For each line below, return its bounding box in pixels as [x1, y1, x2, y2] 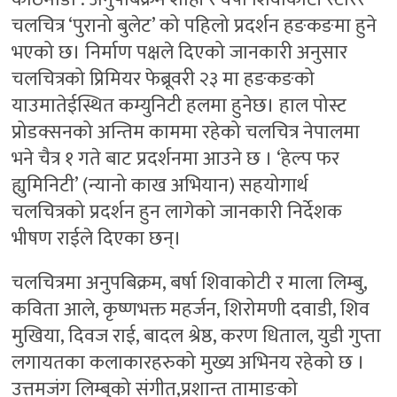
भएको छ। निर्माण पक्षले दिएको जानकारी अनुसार [12, 35, 348, 69]
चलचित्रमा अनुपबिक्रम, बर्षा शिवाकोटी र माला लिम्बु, [12, 266, 368, 300]
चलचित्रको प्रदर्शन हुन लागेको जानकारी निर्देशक [12, 195, 343, 229]
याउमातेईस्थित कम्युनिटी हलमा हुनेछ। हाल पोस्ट [12, 89, 347, 122]
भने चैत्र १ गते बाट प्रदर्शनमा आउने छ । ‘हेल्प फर [12, 142, 340, 175]
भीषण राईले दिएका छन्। [12, 222, 183, 255]
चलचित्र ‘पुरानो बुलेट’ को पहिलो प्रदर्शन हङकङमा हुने [12, 9, 378, 43]
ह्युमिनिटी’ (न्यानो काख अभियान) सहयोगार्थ [12, 168, 309, 202]
